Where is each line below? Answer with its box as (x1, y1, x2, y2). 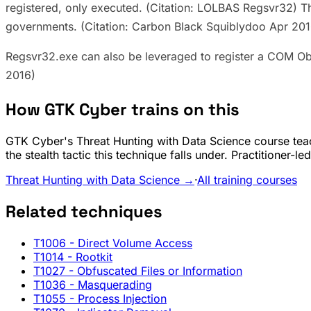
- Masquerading (66, 278, 152, 292)
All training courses (197, 173, 297, 187)
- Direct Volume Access (66, 236, 192, 251)
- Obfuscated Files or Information (65, 264, 242, 278)
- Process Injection (66, 292, 167, 306)
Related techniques (6, 201, 162, 223)
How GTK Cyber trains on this (6, 99, 239, 121)
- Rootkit (64, 250, 112, 264)
